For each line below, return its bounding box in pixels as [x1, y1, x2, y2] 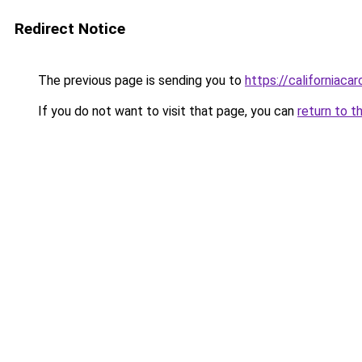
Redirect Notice [15, 19, 125, 38]
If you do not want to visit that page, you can [35, 103, 297, 119]
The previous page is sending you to [35, 73, 245, 88]
